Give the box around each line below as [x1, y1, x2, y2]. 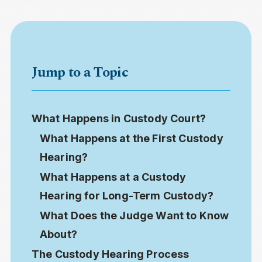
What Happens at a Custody [39, 171, 187, 184]
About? [39, 228, 77, 241]
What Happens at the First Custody [39, 132, 223, 145]
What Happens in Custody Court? [31, 112, 206, 125]
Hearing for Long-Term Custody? [39, 189, 214, 202]
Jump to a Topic [31, 62, 129, 84]
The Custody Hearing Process [31, 248, 189, 261]
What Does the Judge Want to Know [39, 209, 229, 222]
